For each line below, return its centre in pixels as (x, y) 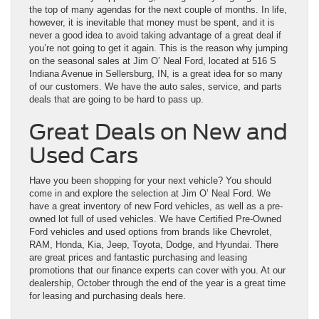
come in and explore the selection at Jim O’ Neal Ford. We (150, 193)
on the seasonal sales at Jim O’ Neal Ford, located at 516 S (153, 61)
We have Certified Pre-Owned (219, 219)
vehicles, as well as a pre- (228, 206)
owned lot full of (63, 219)
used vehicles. (127, 219)
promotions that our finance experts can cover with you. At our (157, 270)
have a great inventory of (82, 206)
